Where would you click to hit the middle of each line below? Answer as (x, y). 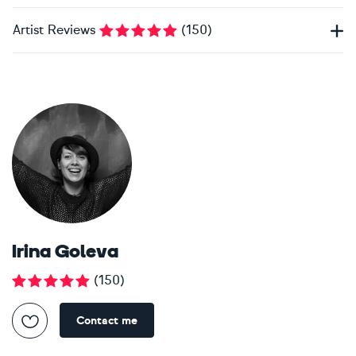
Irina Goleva (65, 253)
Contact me (107, 320)
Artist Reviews (54, 30)
